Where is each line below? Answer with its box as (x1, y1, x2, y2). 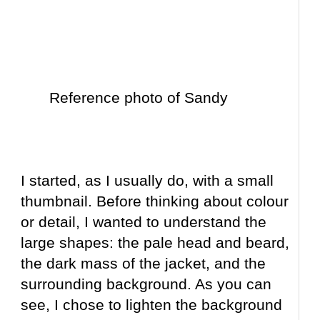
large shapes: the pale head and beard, (21, 234, 290, 251)
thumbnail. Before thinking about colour (21, 193, 289, 210)
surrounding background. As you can (21, 276, 272, 293)
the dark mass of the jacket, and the (21, 255, 266, 272)
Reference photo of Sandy (49, 89, 229, 106)
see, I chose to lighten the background (21, 296, 283, 314)
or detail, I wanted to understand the (21, 214, 267, 231)
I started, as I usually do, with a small (21, 172, 274, 189)
